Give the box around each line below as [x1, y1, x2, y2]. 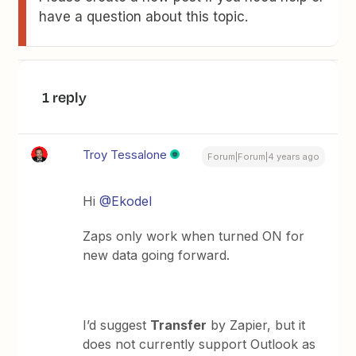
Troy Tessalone [83, 147, 168, 162]
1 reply [42, 87, 87, 107]
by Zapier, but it [207, 317, 306, 333]
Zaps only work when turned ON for [83, 228, 305, 244]
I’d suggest [83, 317, 151, 333]
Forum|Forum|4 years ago [207, 151, 319, 162]
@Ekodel [99, 193, 153, 209]
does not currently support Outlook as [83, 336, 316, 352]
